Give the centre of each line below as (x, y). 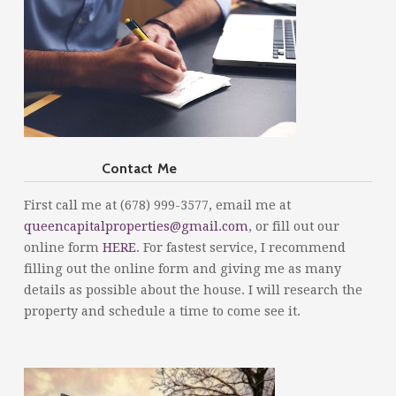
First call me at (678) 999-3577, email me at (157, 205)
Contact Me (100, 168)
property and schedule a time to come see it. (162, 311)
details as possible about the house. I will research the (193, 289)
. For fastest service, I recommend (240, 247)
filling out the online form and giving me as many (182, 268)
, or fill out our (293, 226)
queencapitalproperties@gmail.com (136, 226)
